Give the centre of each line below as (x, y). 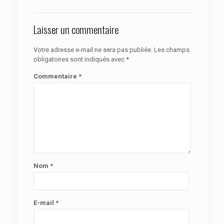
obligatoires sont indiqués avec (79, 59)
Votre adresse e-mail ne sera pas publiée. (93, 50)
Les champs (171, 50)
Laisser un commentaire (76, 29)
